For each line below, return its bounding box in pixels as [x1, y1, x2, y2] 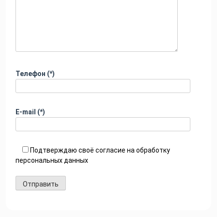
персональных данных [15, 156, 88, 165]
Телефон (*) [15, 70, 55, 78]
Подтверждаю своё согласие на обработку [29, 146, 170, 155]
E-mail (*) [15, 108, 45, 116]
